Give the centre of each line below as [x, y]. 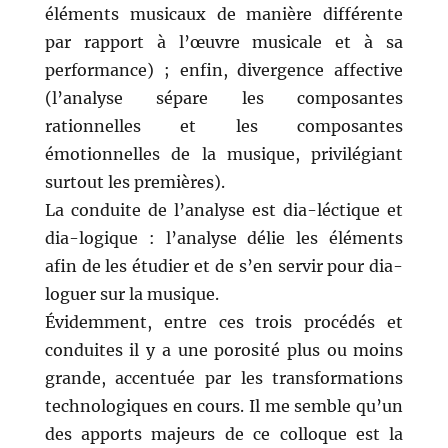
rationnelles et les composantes [224, 126]
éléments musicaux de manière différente [224, 14]
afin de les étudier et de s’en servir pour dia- [224, 266]
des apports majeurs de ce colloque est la [224, 434]
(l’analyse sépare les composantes [224, 98]
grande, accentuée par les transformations [224, 378]
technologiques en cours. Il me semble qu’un [224, 406]
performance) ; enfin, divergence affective [224, 70]
